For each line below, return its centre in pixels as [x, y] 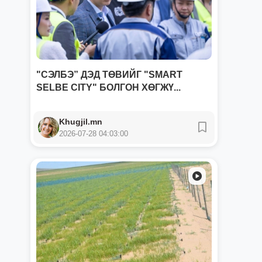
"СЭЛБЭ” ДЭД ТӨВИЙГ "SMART [109, 75]
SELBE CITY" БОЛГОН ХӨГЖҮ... [108, 87]
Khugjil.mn [81, 122]
